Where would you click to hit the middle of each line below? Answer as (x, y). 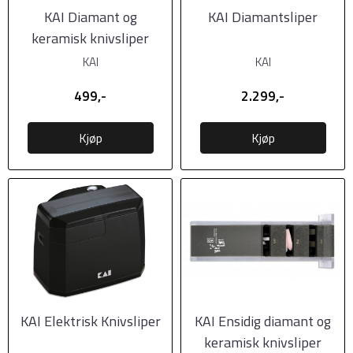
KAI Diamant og (90, 17)
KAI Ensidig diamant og (263, 321)
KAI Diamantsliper (263, 17)
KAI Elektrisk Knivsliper (90, 321)
